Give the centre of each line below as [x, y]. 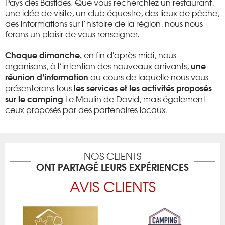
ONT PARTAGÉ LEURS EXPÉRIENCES [113, 166]
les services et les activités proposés [143, 87]
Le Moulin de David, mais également [134, 99]
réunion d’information [47, 76]
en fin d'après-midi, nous [130, 54]
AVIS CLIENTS [113, 186]
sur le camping [34, 98]
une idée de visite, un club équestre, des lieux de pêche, [112, 12]
